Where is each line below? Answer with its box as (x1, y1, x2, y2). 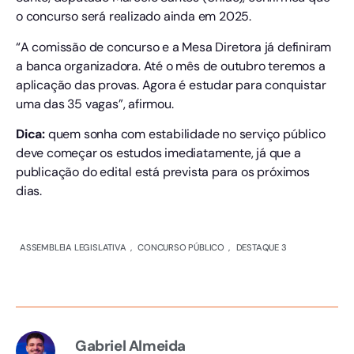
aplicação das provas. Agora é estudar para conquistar (16, 76, 326, 93)
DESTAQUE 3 (235, 242, 287, 254)
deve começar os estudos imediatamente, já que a (16, 145, 301, 162)
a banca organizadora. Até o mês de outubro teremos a (16, 57, 326, 74)
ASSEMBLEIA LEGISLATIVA (20, 242, 126, 254)
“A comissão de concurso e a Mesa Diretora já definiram (16, 38, 332, 55)
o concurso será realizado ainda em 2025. (16, 8, 251, 25)
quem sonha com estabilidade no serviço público (47, 126, 326, 143)
